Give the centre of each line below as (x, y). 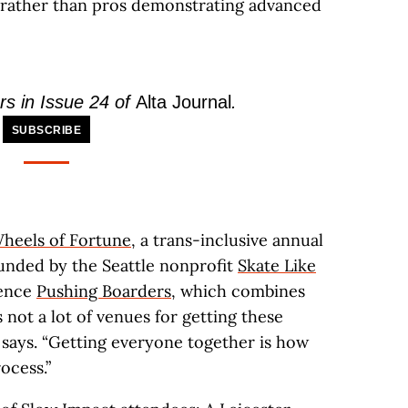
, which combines (238, 291)
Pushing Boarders (104, 291)
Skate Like (277, 265)
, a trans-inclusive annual (227, 240)
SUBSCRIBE (46, 130)
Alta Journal (183, 102)
